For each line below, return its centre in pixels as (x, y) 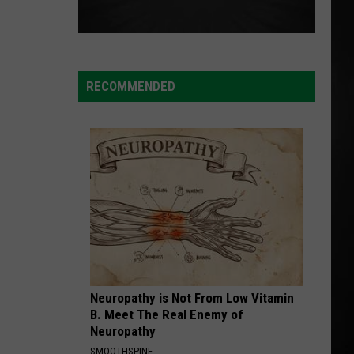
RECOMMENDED (131, 86)
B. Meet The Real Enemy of (167, 314)
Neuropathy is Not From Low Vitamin (192, 298)
